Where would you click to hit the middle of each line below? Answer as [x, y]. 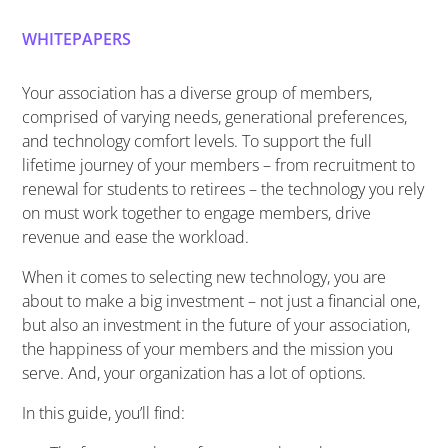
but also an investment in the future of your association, [216, 325]
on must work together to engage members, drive [197, 213]
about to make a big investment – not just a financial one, [221, 301]
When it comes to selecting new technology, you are [204, 277]
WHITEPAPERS [77, 39]
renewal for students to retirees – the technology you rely [223, 189]
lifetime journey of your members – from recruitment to [219, 165]
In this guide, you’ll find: [104, 413]
